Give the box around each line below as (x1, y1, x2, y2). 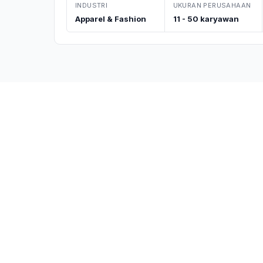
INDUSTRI (75, 1, 108, 9)
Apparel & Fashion (75, 14, 146, 23)
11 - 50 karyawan (173, 14, 239, 23)
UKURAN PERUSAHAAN (173, 1, 251, 9)
